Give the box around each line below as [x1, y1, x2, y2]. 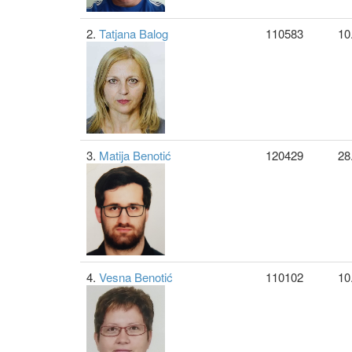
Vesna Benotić [99, 269, 173, 285]
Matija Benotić [99, 147, 171, 163]
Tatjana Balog [99, 25, 168, 42]
